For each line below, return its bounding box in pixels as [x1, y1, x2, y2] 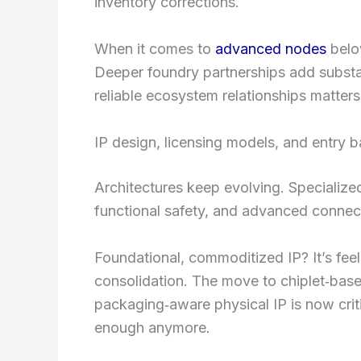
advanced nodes [215, 40, 326, 58]
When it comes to [94, 40, 215, 58]
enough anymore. [94, 318, 210, 336]
